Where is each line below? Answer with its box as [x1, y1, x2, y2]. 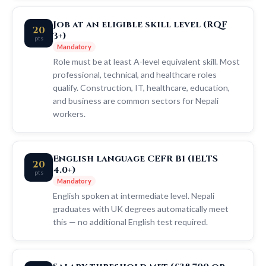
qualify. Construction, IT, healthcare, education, [53, 82, 230, 93]
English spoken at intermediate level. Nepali [53, 190, 214, 201]
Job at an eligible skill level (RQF [53, 18, 227, 31]
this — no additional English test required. [53, 216, 208, 227]
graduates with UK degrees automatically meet [53, 203, 229, 214]
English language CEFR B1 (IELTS [53, 153, 218, 166]
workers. [53, 108, 85, 119]
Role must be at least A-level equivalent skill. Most [53, 56, 240, 66]
